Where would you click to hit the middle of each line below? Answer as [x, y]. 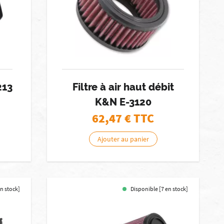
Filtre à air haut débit [123, 87]
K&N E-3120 [123, 102]
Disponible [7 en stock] [159, 189]
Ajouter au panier [123, 139]
